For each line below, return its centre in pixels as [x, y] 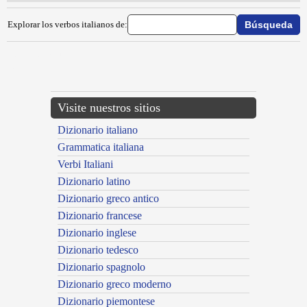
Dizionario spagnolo [101, 267]
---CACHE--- [22, 67]
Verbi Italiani [85, 164]
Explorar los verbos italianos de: [67, 24]
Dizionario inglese [97, 232]
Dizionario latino [94, 181]
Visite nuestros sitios [109, 107]
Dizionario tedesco [98, 249]
